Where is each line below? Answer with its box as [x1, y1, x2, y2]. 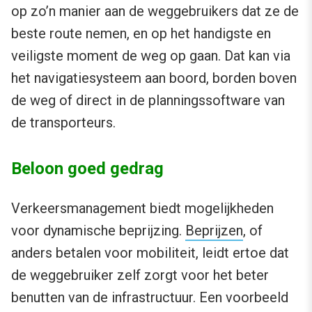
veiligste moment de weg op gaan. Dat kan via [11, 47, 290, 65]
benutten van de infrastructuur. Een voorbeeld [11, 289, 288, 306]
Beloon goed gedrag [11, 159, 164, 179]
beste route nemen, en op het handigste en [11, 25, 271, 42]
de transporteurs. [11, 114, 116, 132]
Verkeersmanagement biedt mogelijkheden [11, 200, 274, 217]
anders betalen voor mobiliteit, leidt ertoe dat [11, 244, 289, 262]
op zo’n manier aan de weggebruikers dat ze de [11, 3, 299, 20]
